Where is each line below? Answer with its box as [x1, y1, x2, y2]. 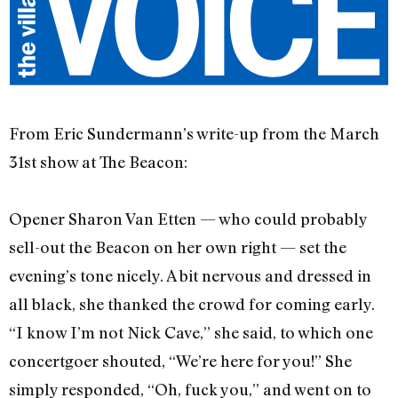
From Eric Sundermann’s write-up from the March [9, 123, 379, 144]
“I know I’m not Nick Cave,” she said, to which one [9, 322, 373, 343]
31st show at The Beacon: [9, 152, 187, 172]
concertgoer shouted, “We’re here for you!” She [9, 351, 352, 371]
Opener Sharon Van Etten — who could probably [9, 209, 367, 229]
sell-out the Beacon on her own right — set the [9, 237, 346, 258]
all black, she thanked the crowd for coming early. [9, 294, 375, 314]
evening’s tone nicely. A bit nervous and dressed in [9, 266, 371, 286]
